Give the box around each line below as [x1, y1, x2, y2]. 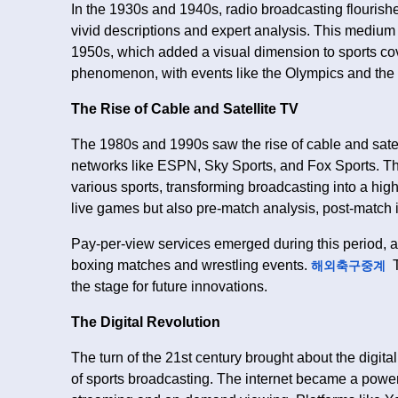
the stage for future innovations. [71, 279, 267, 295]
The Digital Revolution [71, 314, 220, 330]
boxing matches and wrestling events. [71, 258, 311, 274]
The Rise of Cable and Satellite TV [71, 101, 298, 117]
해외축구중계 [311, 259, 389, 274]
